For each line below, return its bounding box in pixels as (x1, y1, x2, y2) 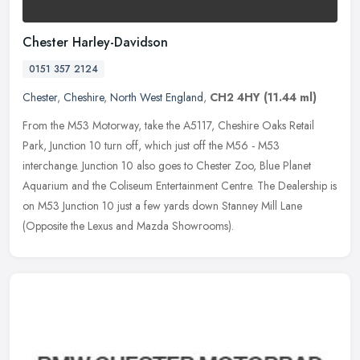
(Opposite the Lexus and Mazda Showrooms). (22, 218, 234, 235)
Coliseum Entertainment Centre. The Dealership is (109, 178, 337, 194)
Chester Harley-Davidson (22, 33, 168, 52)
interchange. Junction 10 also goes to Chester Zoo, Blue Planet (22, 157, 311, 174)
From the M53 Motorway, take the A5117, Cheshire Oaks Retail (22, 117, 314, 134)
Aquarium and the (22, 178, 106, 194)
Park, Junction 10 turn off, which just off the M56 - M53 (22, 137, 280, 154)
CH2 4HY (210, 89, 260, 106)
